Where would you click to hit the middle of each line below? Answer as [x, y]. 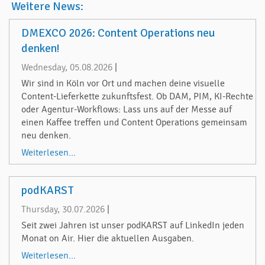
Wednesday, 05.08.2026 [67, 67]
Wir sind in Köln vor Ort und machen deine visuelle [123, 84]
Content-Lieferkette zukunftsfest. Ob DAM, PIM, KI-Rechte [137, 97]
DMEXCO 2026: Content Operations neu [118, 33]
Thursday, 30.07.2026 [63, 209]
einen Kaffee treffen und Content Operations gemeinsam [134, 123]
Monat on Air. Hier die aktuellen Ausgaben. [108, 239]
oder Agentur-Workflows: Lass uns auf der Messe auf [127, 110]
